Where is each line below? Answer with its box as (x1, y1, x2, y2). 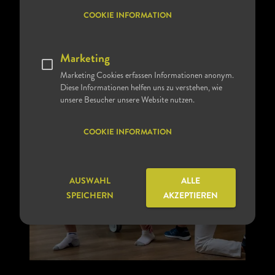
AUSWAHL (69, 177, 111, 186)
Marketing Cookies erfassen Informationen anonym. (60, 69, 234, 81)
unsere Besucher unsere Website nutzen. (60, 93, 195, 106)
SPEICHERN (66, 192, 114, 201)
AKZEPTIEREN (163, 192, 219, 201)
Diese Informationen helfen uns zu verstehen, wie (60, 81, 222, 93)
